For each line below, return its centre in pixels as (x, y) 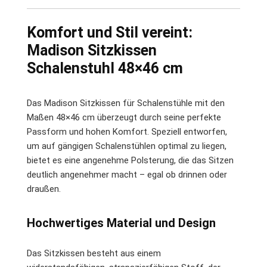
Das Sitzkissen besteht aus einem (94, 253)
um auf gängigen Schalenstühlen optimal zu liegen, (127, 146)
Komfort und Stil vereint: (110, 32)
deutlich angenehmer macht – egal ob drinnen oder (127, 174)
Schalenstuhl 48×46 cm (105, 68)
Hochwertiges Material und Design (121, 223)
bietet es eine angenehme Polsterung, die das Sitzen (130, 160)
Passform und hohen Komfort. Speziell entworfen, (127, 131)
